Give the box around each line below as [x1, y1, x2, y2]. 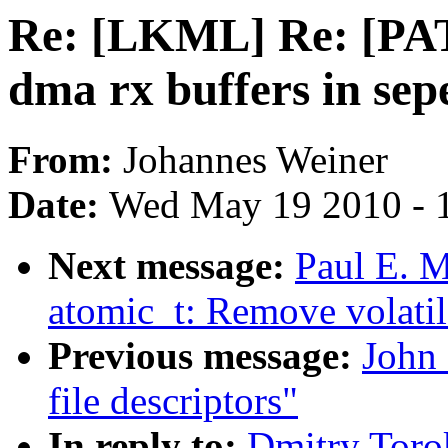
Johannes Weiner [123, 138, 388, 182]
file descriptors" [48, 379, 298, 423]
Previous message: [48, 334, 362, 378]
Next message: [48, 244, 295, 288]
